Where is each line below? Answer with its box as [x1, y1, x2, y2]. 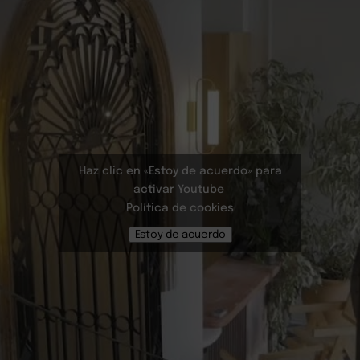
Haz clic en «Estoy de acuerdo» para [78, 165, 282, 177]
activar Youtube [133, 183, 227, 195]
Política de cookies [126, 202, 234, 214]
